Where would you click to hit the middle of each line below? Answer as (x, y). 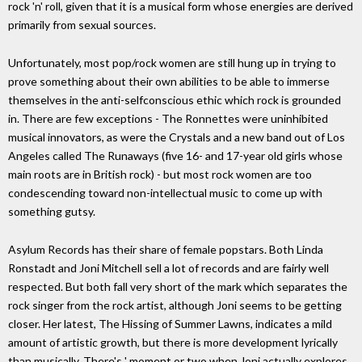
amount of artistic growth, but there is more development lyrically (173, 342)
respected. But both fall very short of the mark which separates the (178, 286)
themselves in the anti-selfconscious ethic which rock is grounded (175, 99)
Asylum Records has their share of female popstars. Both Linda (166, 249)
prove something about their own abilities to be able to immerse (169, 81)
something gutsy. (52, 211)
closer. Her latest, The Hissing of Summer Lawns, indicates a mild (170, 323)
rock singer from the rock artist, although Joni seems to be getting (175, 305)
